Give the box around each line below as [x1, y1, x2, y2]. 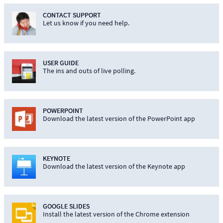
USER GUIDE [42, 58, 79, 67]
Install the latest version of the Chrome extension [42, 210, 190, 219]
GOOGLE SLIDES [42, 202, 90, 211]
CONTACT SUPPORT [42, 10, 101, 19]
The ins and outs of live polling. [42, 66, 135, 75]
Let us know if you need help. [42, 18, 129, 27]
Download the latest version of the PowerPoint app [42, 114, 195, 123]
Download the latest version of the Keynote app [42, 162, 185, 171]
